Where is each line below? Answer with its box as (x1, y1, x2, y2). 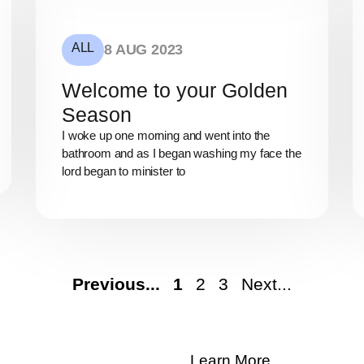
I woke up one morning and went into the (62, 128, 271, 143)
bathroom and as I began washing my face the (62, 146, 301, 161)
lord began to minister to (62, 164, 186, 179)
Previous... (72, 274, 160, 293)
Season (62, 103, 132, 127)
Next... (241, 274, 292, 293)
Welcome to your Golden (62, 79, 288, 102)
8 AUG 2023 (104, 41, 184, 58)
